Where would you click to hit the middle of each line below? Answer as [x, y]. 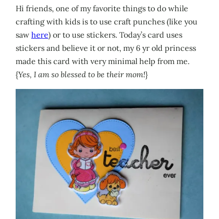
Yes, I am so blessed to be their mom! [82, 75]
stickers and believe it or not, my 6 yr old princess [106, 48]
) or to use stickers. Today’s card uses [115, 35]
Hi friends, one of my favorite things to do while [102, 9]
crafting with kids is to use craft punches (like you [107, 22]
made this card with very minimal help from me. [103, 61]
